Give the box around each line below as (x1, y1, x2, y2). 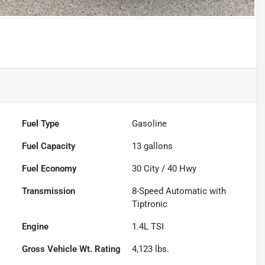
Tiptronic (132, 199, 168, 210)
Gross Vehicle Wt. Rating (22, 244, 121, 255)
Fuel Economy (22, 163, 77, 174)
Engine (22, 221, 49, 232)
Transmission (22, 186, 76, 197)
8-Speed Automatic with (132, 186, 227, 197)
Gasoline (132, 118, 167, 130)
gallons (141, 141, 173, 152)
